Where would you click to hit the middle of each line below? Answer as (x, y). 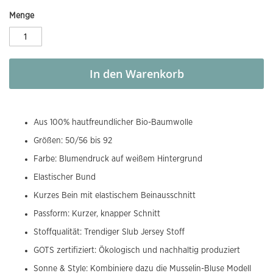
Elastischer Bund (65, 177)
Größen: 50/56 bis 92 (73, 140)
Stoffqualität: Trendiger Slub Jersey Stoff (109, 232)
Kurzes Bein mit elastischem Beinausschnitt (115, 195)
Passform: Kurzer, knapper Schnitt (97, 214)
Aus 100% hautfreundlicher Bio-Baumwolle (113, 122)
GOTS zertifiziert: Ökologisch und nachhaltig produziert (137, 250)
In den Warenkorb (136, 73)
